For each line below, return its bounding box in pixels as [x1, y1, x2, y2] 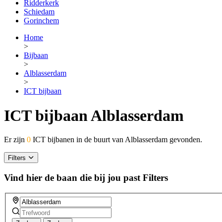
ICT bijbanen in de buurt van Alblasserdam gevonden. [31, 135, 202, 144]
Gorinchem [24, 16, 59, 25]
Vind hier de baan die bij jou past [4, 172, 140, 183]
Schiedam [24, 7, 55, 16]
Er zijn [4, 135, 27, 144]
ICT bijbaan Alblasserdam [4, 106, 184, 124]
